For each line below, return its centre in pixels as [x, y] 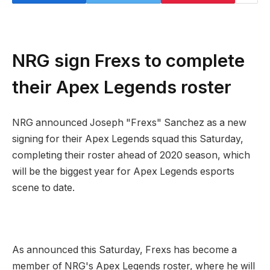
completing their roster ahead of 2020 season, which [131, 155]
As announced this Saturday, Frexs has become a [124, 250]
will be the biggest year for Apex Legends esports [123, 172]
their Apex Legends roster [122, 86]
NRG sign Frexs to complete [128, 60]
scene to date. [43, 188]
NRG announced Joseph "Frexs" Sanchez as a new [129, 123]
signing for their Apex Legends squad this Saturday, [128, 139]
